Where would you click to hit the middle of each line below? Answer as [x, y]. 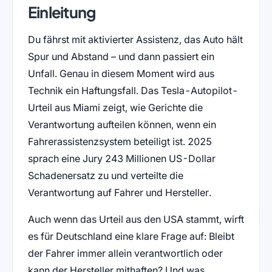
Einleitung [62, 12]
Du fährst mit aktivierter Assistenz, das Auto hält [135, 40]
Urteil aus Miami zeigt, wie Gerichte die [115, 108]
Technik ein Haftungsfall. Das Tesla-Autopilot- [133, 91]
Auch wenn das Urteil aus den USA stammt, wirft [136, 219]
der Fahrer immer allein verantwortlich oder [125, 253]
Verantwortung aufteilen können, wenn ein [122, 125]
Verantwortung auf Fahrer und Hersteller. [119, 193]
